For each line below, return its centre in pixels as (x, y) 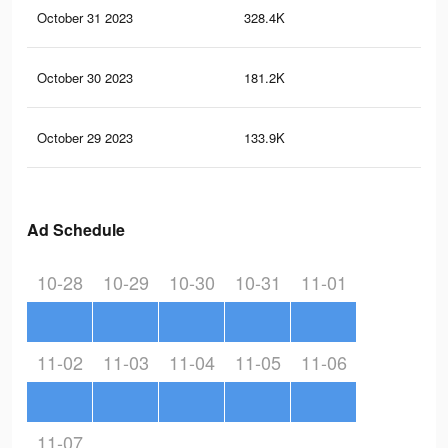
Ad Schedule (76, 230)
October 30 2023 (85, 78)
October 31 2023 (85, 18)
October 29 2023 (85, 138)
